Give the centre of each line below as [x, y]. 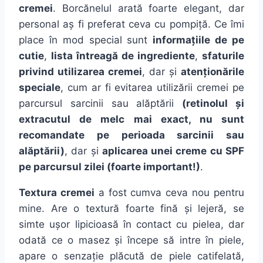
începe [143, 240]
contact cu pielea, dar [188, 225]
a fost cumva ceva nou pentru [169, 193]
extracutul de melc [76, 119]
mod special [92, 40]
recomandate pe [70, 135]
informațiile [182, 40]
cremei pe [219, 88]
